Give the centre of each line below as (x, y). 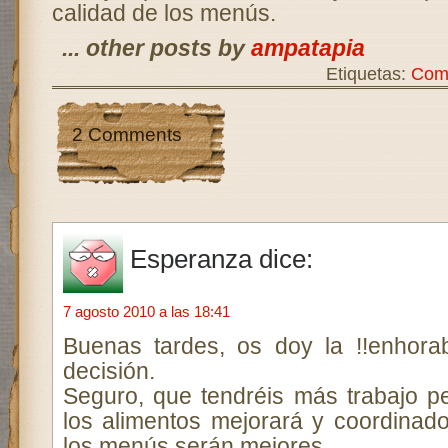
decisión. (108, 371)
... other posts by (156, 48)
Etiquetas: (368, 73)
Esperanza (190, 259)
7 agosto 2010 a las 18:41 (146, 311)
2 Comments (126, 134)
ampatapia (307, 48)
